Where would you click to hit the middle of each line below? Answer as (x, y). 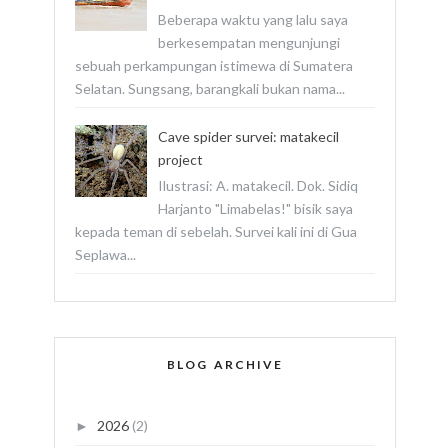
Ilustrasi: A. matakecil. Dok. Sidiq (257, 185)
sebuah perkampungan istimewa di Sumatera (214, 66)
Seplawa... (105, 254)
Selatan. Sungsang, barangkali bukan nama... (210, 89)
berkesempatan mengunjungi (248, 43)
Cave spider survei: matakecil (248, 137)
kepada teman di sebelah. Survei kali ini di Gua (216, 231)
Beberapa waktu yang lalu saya (252, 20)
